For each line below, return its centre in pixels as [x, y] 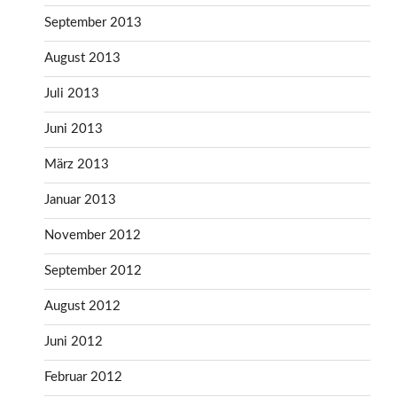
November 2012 [93, 236]
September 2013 [93, 23]
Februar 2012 [83, 378]
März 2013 [77, 165]
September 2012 [93, 271]
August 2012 [82, 307]
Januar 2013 [80, 200]
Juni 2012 [74, 342]
